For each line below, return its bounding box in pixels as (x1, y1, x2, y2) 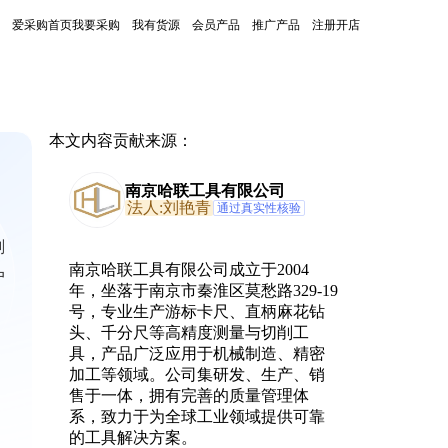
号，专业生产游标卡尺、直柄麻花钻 (68, 303, 325, 320)
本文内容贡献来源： (48, 132, 193, 149)
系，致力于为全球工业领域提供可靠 (68, 408, 325, 425)
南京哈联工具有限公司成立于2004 (68, 261, 309, 278)
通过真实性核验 (216, 201, 301, 215)
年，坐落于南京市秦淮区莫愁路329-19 (68, 282, 338, 299)
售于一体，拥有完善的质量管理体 (68, 387, 309, 404)
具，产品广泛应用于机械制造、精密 (68, 345, 325, 362)
